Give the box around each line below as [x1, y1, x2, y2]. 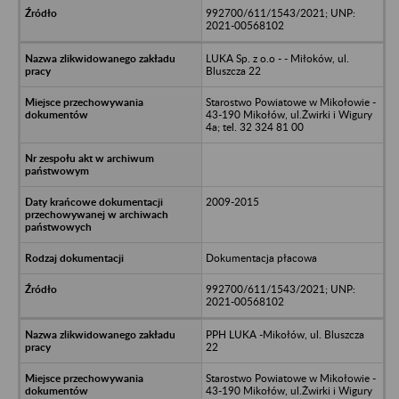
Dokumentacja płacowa [205, 250, 317, 265]
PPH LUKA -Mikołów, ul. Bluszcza [205, 327, 364, 341]
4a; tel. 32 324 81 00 [205, 119, 304, 134]
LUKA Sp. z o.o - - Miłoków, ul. [205, 51, 349, 65]
